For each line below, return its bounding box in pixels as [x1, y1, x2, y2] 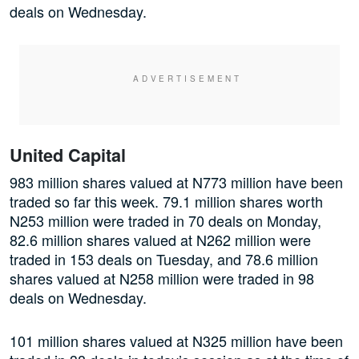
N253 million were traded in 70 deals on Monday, [10, 210, 321, 232]
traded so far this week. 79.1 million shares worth [10, 191, 323, 212]
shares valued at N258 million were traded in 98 [10, 268, 314, 289]
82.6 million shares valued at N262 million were [10, 229, 311, 251]
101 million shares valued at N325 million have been [10, 330, 343, 352]
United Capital [10, 143, 126, 168]
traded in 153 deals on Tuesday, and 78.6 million [10, 248, 318, 270]
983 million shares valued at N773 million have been [10, 171, 343, 193]
